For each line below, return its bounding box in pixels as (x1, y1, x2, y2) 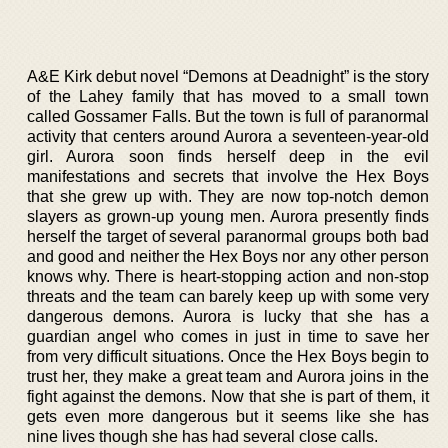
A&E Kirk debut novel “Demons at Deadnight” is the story (27, 67, 429, 85)
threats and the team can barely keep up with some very (27, 287, 429, 305)
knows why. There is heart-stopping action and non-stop (27, 267, 429, 285)
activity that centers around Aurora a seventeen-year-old (27, 127, 429, 145)
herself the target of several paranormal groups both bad (27, 227, 429, 245)
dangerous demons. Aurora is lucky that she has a (27, 307, 429, 325)
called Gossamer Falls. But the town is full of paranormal (27, 107, 429, 125)
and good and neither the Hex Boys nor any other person (27, 247, 429, 265)
